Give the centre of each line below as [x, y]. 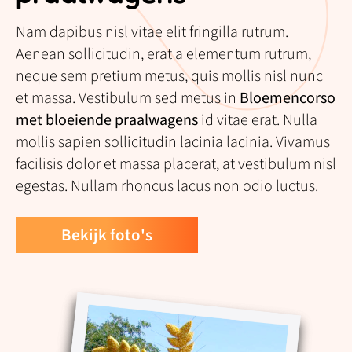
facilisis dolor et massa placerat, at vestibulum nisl [176, 164]
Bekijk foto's [107, 235]
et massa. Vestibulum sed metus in [128, 98]
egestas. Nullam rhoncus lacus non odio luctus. [167, 186]
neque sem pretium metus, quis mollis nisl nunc [169, 76]
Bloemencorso [288, 98]
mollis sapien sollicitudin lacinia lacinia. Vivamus [173, 142]
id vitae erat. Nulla [258, 120]
